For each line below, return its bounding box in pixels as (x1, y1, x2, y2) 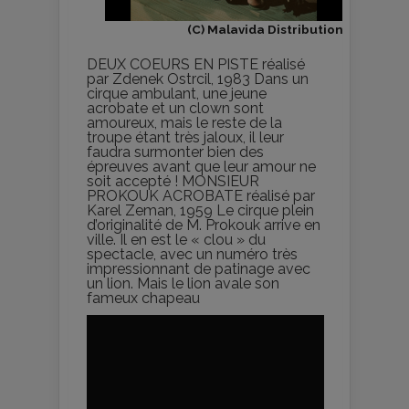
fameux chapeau (87, 288, 200, 307)
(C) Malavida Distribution (186, 21, 343, 37)
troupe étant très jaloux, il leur (87, 128, 284, 146)
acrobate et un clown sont (87, 99, 264, 117)
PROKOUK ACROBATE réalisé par (87, 186, 315, 204)
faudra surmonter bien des (87, 142, 264, 161)
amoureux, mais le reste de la (87, 113, 282, 131)
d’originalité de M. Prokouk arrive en (87, 215, 320, 234)
